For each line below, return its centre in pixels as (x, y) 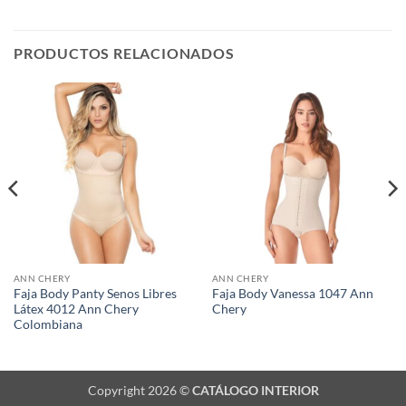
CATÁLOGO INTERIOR (255, 391)
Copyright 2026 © (140, 391)
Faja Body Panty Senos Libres (95, 294)
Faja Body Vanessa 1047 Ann (292, 294)
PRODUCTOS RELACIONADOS (124, 53)
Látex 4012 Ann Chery (76, 309)
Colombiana (48, 325)
